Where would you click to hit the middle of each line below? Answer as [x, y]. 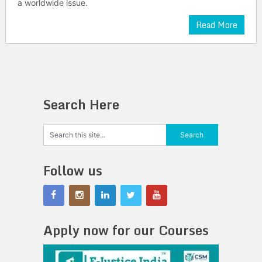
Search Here [81, 104]
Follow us [73, 170]
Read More [217, 25]
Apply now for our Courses [126, 230]
